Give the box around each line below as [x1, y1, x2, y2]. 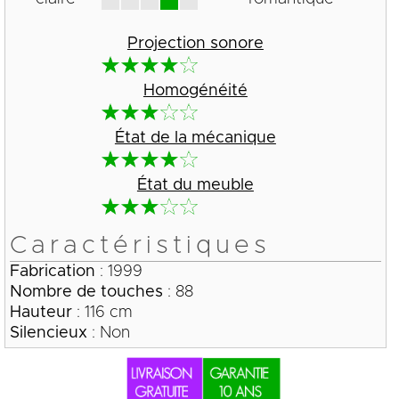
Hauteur [9, 304, 72, 321]
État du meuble [136, 176, 254, 193]
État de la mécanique [114, 129, 276, 146]
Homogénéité [142, 82, 248, 99]
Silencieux [9, 324, 87, 341]
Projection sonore [126, 35, 264, 52]
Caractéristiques [9, 232, 271, 258]
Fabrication [9, 263, 95, 280]
